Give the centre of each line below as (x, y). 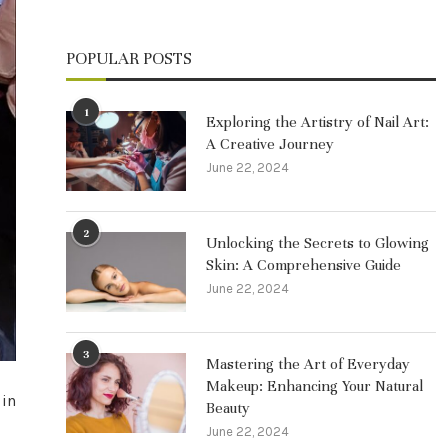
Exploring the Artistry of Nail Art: (317, 122)
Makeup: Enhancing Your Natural (314, 386)
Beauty (228, 408)
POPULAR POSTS (129, 58)
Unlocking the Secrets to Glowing (317, 243)
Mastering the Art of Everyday (308, 364)
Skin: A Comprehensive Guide (303, 265)
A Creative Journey (270, 144)
